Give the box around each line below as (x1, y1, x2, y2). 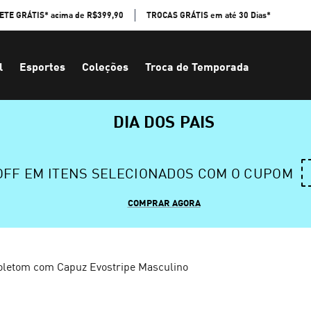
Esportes (19, 60, 65, 73)
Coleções (82, 60, 128, 73)
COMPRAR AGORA (127, 197, 201, 208)
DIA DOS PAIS (113, 110, 215, 131)
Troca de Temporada (145, 60, 249, 73)
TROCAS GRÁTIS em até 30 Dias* (146, 10, 271, 20)
